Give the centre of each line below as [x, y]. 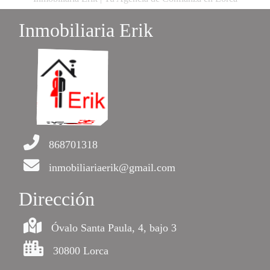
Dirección [57, 199]
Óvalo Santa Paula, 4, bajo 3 [114, 228]
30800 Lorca [81, 251]
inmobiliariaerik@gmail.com [112, 168]
